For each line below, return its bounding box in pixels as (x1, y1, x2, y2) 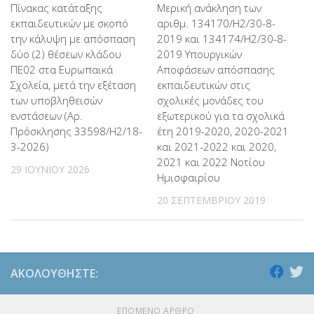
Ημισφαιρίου (157, 170, 220, 185)
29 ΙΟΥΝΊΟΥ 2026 (11, 163, 90, 177)
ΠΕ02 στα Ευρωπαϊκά (11, 62, 113, 77)
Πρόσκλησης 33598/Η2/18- (11, 124, 142, 139)
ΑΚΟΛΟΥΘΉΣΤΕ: (11, 265, 98, 281)
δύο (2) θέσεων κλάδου (11, 47, 121, 62)
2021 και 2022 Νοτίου (157, 155, 265, 170)
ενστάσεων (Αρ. (11, 109, 83, 123)
